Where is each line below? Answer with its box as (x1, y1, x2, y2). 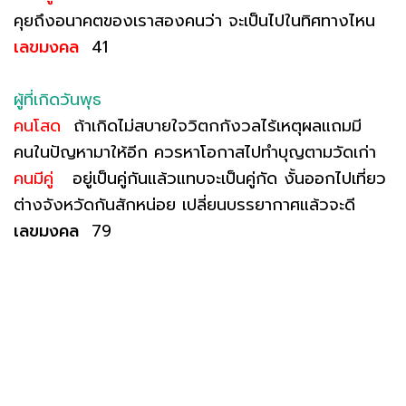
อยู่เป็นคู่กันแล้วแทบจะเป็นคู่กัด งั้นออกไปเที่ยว (53, 165, 386, 191)
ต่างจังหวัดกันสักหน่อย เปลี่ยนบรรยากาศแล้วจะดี (14, 191, 355, 217)
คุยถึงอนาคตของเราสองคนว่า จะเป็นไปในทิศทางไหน (14, 7, 375, 34)
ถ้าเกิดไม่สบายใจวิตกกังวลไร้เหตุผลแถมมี (61, 112, 362, 139)
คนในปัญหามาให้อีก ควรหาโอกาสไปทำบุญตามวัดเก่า (14, 139, 376, 165)
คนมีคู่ (14, 165, 53, 191)
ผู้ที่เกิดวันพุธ (14, 86, 101, 112)
